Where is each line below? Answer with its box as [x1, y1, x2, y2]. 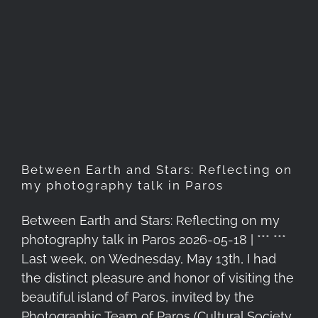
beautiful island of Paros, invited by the [21, 289, 254, 305]
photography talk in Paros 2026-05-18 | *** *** [21, 231, 286, 247]
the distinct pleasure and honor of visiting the [21, 270, 294, 285]
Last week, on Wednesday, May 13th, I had [21, 251, 276, 266]
